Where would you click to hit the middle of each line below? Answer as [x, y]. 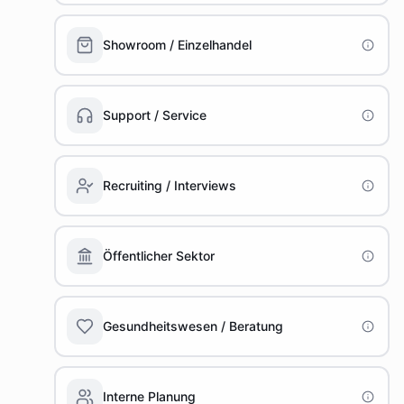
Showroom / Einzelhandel [177, 45]
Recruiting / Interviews [170, 185]
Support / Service [155, 115]
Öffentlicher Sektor [159, 256]
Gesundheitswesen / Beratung [193, 326]
